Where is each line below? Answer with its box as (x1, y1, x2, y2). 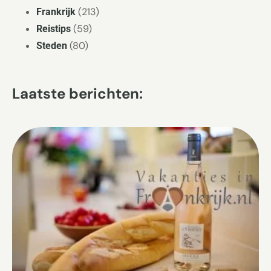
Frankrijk (36, 6, 76, 18)
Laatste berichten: (12, 84, 143, 103)
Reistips (36, 23, 71, 35)
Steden (36, 40, 67, 52)
